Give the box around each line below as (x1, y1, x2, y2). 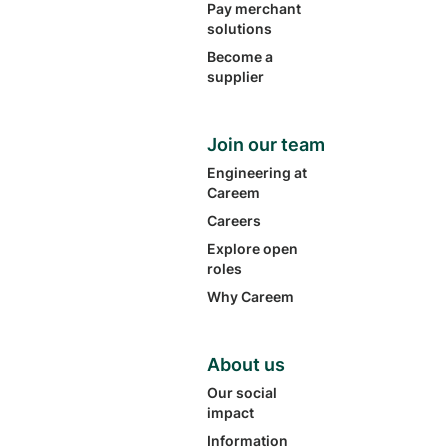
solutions (207, 20, 273, 37)
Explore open (207, 240, 299, 257)
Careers (207, 212, 262, 229)
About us (207, 354, 286, 375)
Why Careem (207, 288, 295, 305)
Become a (207, 48, 274, 65)
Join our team (207, 134, 326, 155)
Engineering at (207, 164, 308, 181)
